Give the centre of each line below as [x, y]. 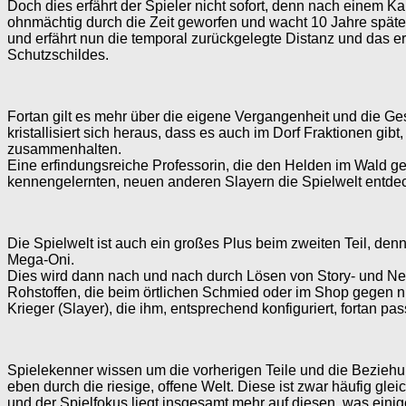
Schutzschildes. [58, 54]
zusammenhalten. [64, 149]
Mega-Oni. [41, 259]
